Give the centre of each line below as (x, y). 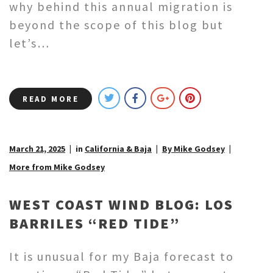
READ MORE (51, 99)
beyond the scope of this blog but (116, 25)
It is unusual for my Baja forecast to (122, 257)
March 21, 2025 (37, 149)
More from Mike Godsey (57, 167)
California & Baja (118, 149)
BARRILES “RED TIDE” (94, 224)
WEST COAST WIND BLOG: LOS (121, 205)
